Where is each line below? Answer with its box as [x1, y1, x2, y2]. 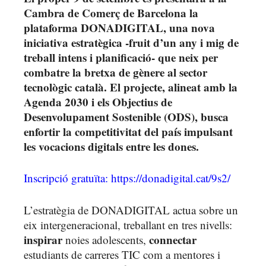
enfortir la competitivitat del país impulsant [24, 123, 233, 140]
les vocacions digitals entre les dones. [24, 138, 199, 154]
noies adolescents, [62, 232, 149, 247]
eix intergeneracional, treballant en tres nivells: [24, 217, 232, 232]
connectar [149, 231, 197, 248]
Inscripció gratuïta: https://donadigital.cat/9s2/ [24, 170, 230, 186]
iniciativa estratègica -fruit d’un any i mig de [24, 34, 239, 50]
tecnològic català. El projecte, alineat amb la [24, 78, 237, 95]
